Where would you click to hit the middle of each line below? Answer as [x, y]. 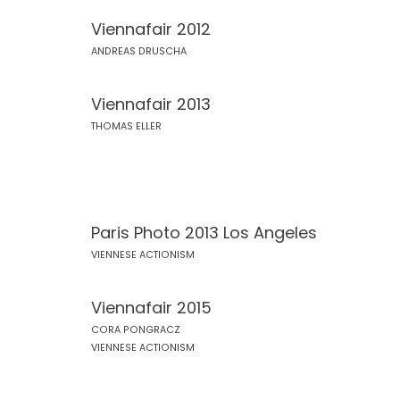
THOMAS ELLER [126, 126]
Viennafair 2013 [151, 104]
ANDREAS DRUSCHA [139, 51]
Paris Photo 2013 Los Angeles [204, 233]
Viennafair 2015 [151, 308]
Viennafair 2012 [151, 29]
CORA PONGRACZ [136, 330]
